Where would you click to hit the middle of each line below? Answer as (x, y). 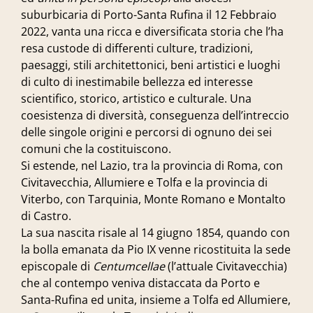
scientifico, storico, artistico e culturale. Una (136, 99)
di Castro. (46, 216)
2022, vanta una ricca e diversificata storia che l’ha (152, 31)
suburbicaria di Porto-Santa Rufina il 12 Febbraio (149, 15)
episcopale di (57, 266)
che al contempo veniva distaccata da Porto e (140, 283)
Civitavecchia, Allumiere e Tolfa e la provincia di (144, 182)
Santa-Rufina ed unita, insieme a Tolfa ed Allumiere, (156, 300)
